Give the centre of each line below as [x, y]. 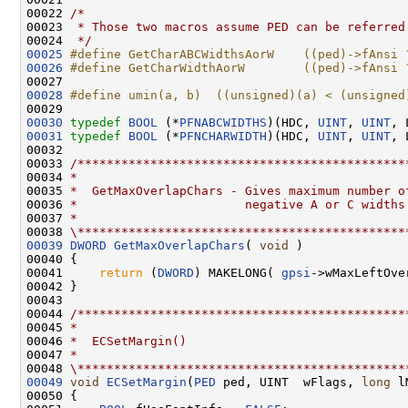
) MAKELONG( [238, 272]
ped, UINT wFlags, [289, 382]
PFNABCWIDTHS [223, 122]
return [121, 272]
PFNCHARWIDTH [223, 136]
